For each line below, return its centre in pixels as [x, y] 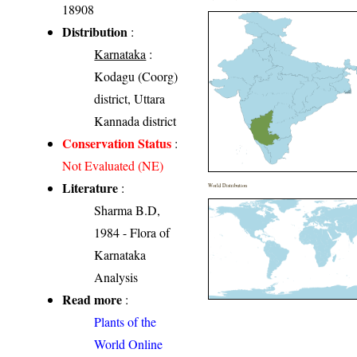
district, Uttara [130, 99]
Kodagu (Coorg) [136, 76]
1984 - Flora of [132, 233]
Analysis [116, 277]
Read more [92, 300]
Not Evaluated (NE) [113, 166]
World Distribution [228, 186]
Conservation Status [117, 143]
